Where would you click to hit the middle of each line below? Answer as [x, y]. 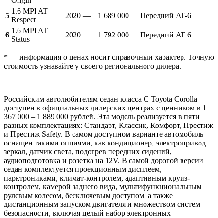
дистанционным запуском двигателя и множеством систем [102, 204]
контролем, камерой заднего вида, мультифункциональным [103, 187]
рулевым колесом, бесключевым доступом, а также [88, 196]
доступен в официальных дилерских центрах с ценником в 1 [105, 108]
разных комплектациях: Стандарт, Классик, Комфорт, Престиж [109, 126]
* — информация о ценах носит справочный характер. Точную [109, 57]
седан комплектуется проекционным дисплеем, [83, 169]
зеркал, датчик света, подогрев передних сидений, [88, 152]
